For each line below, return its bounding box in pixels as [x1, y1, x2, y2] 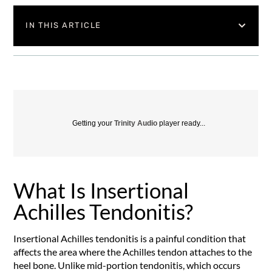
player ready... [157, 118, 206, 127]
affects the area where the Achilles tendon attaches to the [13, 245, 253, 257]
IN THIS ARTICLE [25, 21, 101, 30]
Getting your [72, 118, 115, 127]
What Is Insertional [13, 177, 189, 203]
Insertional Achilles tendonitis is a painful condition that [13, 232, 246, 244]
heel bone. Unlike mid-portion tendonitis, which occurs [13, 259, 241, 271]
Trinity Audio [114, 118, 158, 127]
